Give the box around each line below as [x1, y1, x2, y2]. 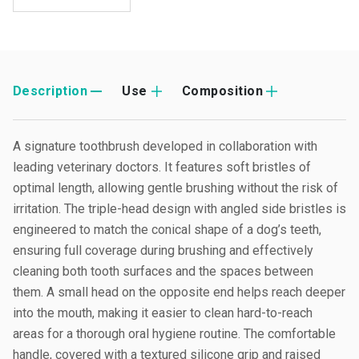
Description [13, 83, 88, 99]
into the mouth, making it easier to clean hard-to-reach [13, 305, 313, 321]
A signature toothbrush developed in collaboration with [13, 139, 317, 154]
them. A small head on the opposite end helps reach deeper [13, 284, 345, 300]
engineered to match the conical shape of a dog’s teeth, [13, 222, 321, 237]
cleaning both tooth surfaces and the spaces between [13, 264, 313, 279]
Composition [181, 83, 263, 99]
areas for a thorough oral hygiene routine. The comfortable [13, 326, 336, 341]
